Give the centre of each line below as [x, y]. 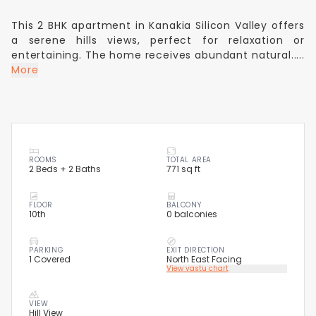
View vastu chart [197, 268]
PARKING [47, 250]
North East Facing [204, 259]
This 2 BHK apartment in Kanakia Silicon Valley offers [158, 25]
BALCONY [184, 205]
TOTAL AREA [189, 159]
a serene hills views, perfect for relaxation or [158, 40]
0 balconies [192, 214]
